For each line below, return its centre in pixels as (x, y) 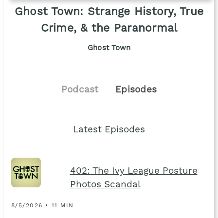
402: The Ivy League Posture (134, 172)
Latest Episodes (109, 130)
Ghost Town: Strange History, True (109, 12)
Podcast (80, 90)
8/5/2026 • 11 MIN (42, 206)
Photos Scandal (105, 185)
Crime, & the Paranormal (109, 28)
